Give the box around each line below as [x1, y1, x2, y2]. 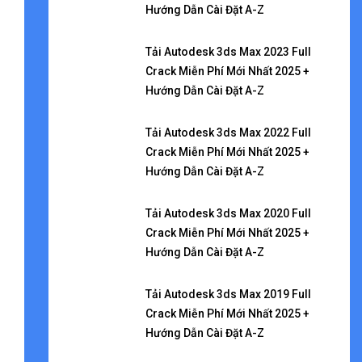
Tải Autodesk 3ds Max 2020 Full [145, 207, 311, 220]
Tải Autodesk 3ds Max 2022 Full [145, 126, 311, 139]
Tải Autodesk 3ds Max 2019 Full [145, 288, 311, 301]
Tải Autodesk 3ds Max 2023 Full [145, 45, 311, 58]
